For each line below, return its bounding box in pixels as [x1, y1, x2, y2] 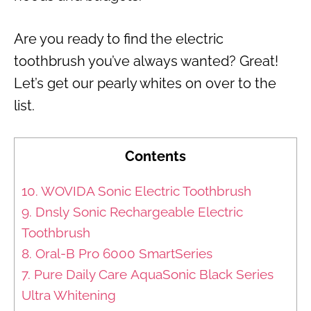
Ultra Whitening [22, 287, 116, 303]
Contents [125, 147, 186, 165]
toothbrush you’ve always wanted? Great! [14, 52, 278, 69]
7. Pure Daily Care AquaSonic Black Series [22, 266, 274, 282]
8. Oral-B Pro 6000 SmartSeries [22, 245, 212, 261]
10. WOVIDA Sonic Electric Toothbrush [22, 183, 251, 199]
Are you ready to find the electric [14, 30, 224, 47]
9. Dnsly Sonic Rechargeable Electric [22, 203, 243, 219]
